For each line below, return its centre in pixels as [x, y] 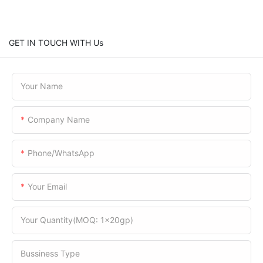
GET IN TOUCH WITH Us [56, 42]
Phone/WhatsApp [61, 153]
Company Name [59, 119]
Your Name [42, 86]
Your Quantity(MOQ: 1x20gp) [77, 220]
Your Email [47, 186]
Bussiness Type [50, 253]
